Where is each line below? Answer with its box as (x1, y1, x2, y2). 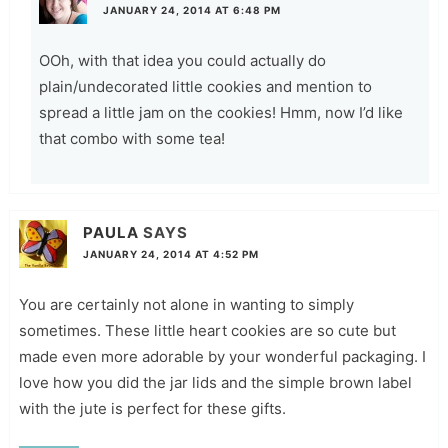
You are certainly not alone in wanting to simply (18, 294, 354, 314)
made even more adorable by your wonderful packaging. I (18, 346, 426, 366)
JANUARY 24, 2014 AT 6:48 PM (102, 4, 281, 17)
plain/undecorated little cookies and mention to (38, 77, 372, 97)
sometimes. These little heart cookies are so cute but (18, 320, 396, 340)
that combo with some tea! (38, 129, 225, 149)
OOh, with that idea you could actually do (38, 51, 326, 71)
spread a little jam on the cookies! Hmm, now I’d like (38, 103, 403, 123)
